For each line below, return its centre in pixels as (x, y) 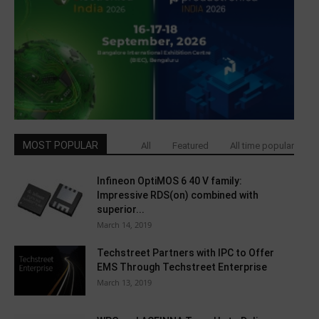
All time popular (262, 146)
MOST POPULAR (61, 146)
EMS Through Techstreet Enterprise (182, 267)
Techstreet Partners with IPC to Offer (185, 253)
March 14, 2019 (124, 225)
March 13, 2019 (124, 283)
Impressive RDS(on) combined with (178, 195)
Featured (190, 146)
